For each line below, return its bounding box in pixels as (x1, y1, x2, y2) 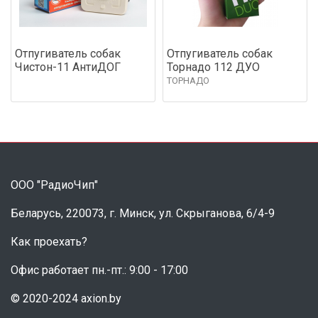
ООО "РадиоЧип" (11, 177, 98, 192)
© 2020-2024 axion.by (11, 291, 121, 305)
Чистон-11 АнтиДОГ (15, 60, 121, 74)
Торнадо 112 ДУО (167, 60, 260, 74)
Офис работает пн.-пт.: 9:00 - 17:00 (11, 263, 188, 277)
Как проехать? (11, 234, 87, 248)
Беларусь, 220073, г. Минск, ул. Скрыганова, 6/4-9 (11, 206, 275, 220)
